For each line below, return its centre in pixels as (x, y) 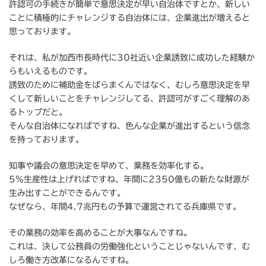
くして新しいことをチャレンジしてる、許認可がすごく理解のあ (129, 99)
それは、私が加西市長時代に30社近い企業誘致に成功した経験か (132, 58)
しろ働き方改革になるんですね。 (71, 260)
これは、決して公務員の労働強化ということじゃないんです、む (129, 247)
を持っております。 (46, 140)
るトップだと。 (38, 113)
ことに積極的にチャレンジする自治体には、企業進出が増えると (129, 18)
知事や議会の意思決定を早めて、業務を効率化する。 (109, 166)
